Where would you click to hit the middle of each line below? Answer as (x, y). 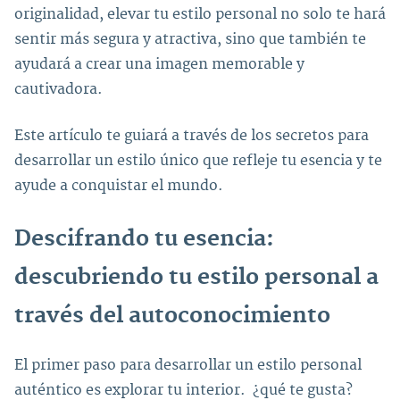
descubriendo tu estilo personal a (196, 277)
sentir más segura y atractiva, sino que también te (190, 39)
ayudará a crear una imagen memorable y (159, 64)
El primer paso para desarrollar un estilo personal (188, 365)
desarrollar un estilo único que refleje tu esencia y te (198, 161)
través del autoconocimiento (172, 316)
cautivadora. (58, 89)
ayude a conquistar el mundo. (119, 186)
